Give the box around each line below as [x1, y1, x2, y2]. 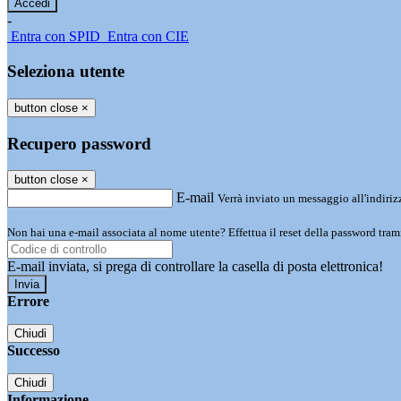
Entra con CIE [107, 29, 189, 45]
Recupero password [7, 133, 151, 153]
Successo [7, 343, 60, 359]
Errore [7, 294, 49, 310]
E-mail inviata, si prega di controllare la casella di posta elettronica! [7, 259, 383, 275]
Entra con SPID [11, 29, 100, 45]
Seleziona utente [7, 62, 124, 81]
